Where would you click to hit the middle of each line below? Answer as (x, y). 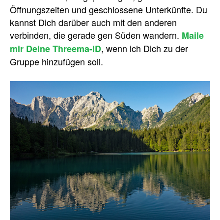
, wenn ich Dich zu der (145, 48)
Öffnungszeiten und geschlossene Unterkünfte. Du (109, 9)
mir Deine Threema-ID (55, 49)
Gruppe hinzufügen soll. (56, 61)
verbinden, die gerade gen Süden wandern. (96, 35)
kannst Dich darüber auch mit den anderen (93, 22)
